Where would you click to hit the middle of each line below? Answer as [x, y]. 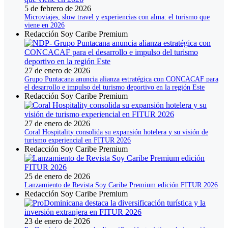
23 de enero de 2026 [57, 221]
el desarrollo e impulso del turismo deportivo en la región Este [115, 88]
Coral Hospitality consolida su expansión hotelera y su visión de [116, 132]
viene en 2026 [45, 25]
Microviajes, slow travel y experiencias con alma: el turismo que [117, 17]
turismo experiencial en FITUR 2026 [78, 140]
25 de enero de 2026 [57, 177]
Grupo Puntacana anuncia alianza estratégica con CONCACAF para [121, 79]
